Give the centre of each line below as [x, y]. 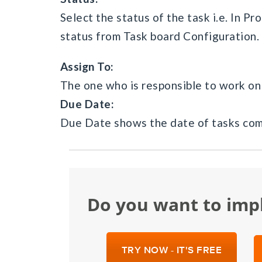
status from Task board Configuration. [160, 36]
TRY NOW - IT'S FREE [171, 250]
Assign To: [87, 66]
